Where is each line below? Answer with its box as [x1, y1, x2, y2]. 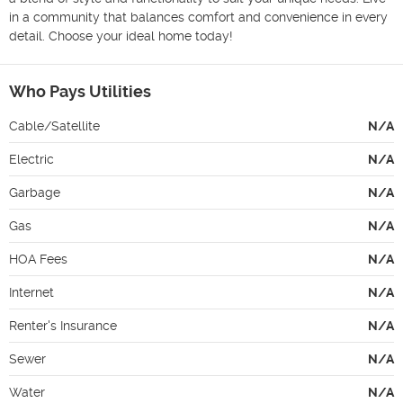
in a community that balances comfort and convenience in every [9, 9, 388, 24]
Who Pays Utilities [9, 81, 151, 101]
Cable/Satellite [9, 118, 100, 133]
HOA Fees [9, 251, 67, 266]
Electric [9, 151, 54, 166]
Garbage [9, 184, 60, 200]
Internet [9, 284, 54, 300]
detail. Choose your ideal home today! [9, 28, 233, 43]
